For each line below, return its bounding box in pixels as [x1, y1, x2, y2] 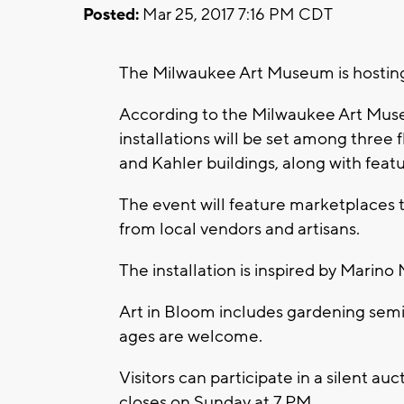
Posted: [83, 4, 139, 25]
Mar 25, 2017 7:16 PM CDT [139, 4, 333, 25]
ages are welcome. [119, 325, 270, 347]
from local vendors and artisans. [119, 217, 360, 240]
